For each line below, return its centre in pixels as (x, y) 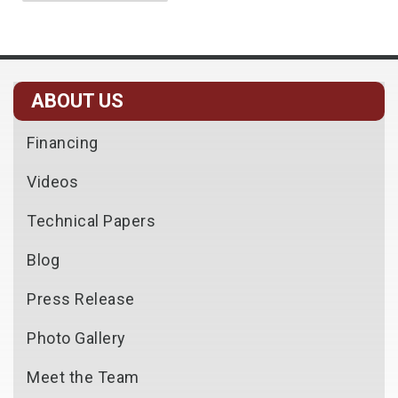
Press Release (81, 299)
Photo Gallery (76, 338)
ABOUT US (77, 101)
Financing (63, 143)
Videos (52, 182)
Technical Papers (91, 221)
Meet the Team (83, 377)
